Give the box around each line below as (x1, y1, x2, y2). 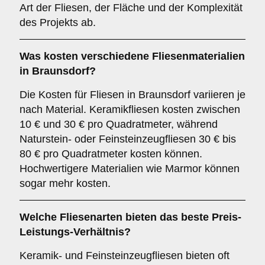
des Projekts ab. (20, 17, 96, 28)
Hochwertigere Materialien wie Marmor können (20, 163, 240, 174)
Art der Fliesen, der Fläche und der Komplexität (20, 2, 243, 14)
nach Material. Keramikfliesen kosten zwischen (20, 104, 240, 115)
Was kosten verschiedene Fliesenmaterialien (20, 50, 245, 62)
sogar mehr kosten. (20, 177, 111, 189)
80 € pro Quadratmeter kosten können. (20, 148, 202, 160)
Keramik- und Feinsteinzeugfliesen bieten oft (20, 250, 230, 261)
